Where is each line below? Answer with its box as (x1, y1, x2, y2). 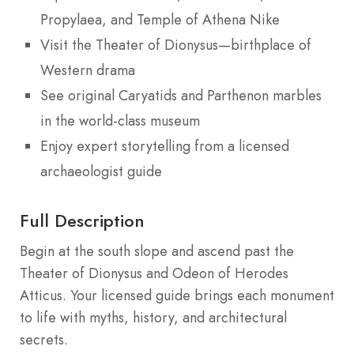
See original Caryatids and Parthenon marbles (40, 85, 322, 106)
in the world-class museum (40, 110, 200, 131)
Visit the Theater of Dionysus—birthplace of (40, 34, 311, 55)
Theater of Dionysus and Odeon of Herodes (20, 262, 288, 284)
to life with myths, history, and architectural (20, 307, 287, 328)
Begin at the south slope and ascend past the (20, 240, 294, 262)
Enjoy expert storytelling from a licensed (40, 135, 289, 156)
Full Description (20, 207, 145, 233)
